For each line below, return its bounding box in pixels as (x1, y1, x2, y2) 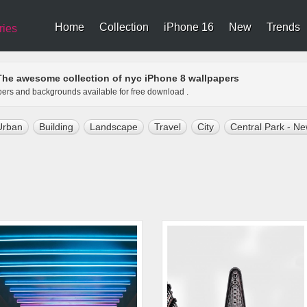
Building (39, 121, 73, 132)
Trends (267, 21, 300, 33)
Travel (154, 121, 181, 132)
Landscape (90, 121, 138, 132)
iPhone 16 (164, 21, 214, 33)
